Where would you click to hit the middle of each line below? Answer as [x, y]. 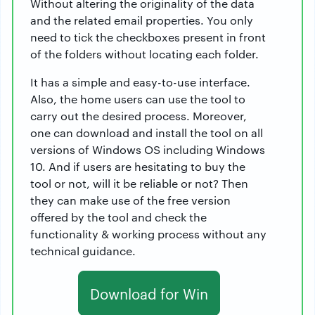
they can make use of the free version [130, 200]
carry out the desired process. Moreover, [139, 116]
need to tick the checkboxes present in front [148, 37]
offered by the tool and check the [118, 217]
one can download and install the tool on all [147, 133]
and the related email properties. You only [142, 20]
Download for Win [149, 293]
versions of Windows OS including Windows [148, 149]
